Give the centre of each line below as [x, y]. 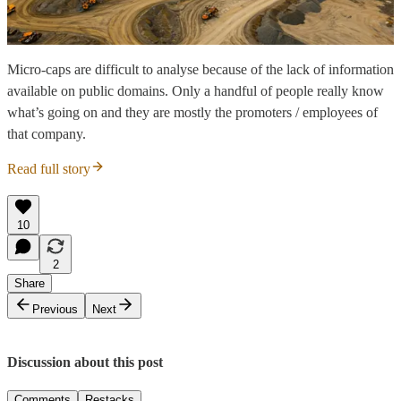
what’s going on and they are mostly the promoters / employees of [192, 113]
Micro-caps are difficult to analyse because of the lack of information [200, 70]
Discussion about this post [85, 363]
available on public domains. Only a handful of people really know [196, 91]
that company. [47, 134]
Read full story [49, 169]
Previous [55, 310]
